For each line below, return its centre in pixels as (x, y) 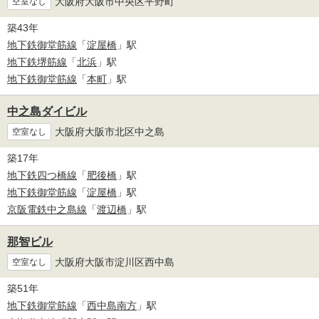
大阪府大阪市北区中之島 (110, 131)
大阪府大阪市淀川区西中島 (115, 262)
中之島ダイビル (47, 112)
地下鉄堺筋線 (37, 62)
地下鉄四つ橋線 (42, 176)
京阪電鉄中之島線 (47, 210)
